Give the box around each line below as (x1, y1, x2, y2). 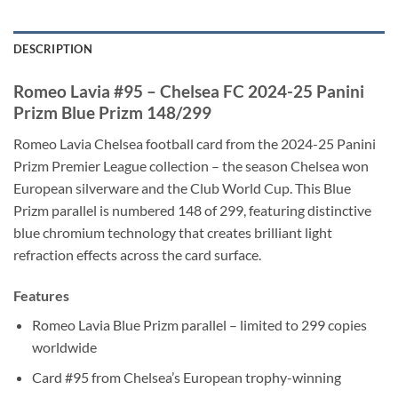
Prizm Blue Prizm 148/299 (13, 102, 211, 123)
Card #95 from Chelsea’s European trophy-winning (31, 369, 341, 386)
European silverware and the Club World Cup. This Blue (13, 179, 351, 196)
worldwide (31, 338, 97, 355)
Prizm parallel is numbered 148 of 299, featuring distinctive (13, 201, 371, 219)
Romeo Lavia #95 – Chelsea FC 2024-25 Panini (13, 81, 364, 102)
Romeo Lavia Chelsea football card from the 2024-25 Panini (13, 134, 376, 152)
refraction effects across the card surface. (13, 245, 261, 263)
